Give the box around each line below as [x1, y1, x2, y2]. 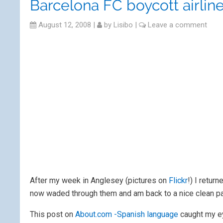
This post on [30, 210, 75, 219]
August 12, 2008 [36, 20, 91, 29]
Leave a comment [148, 20, 207, 29]
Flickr [167, 176, 188, 185]
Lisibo [113, 20, 133, 29]
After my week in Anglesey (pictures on [30, 176, 167, 185]
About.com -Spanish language [75, 210, 178, 219]
